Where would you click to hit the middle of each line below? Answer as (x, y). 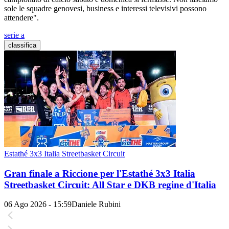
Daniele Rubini (96, 204)
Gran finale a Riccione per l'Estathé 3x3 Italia (100, 173)
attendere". (21, 18)
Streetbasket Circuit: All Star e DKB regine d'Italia (110, 185)
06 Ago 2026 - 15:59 (38, 204)
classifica (22, 45)
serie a (14, 35)
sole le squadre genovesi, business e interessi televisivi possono (105, 8)
